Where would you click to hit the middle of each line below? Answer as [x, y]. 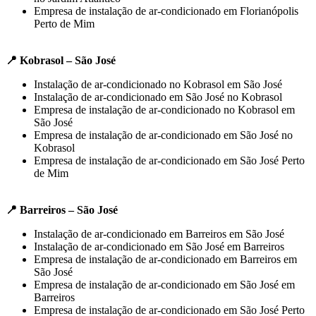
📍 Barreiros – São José [62, 209]
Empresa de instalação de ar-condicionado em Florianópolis [166, 11]
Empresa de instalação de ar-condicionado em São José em [164, 284]
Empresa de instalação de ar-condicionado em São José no [163, 135]
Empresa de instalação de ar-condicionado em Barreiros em [165, 259]
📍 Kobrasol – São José [61, 60]
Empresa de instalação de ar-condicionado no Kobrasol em [164, 109]
